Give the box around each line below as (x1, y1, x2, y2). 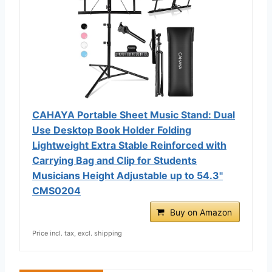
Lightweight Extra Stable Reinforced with (32, 138, 226, 151)
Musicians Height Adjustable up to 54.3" (32, 169, 223, 182)
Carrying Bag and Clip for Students (32, 154, 197, 166)
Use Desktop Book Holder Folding (32, 123, 191, 136)
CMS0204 (32, 184, 81, 197)
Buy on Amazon (170, 206, 232, 217)
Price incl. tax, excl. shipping (32, 228, 122, 237)
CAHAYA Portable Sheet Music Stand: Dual (32, 108, 235, 121)
